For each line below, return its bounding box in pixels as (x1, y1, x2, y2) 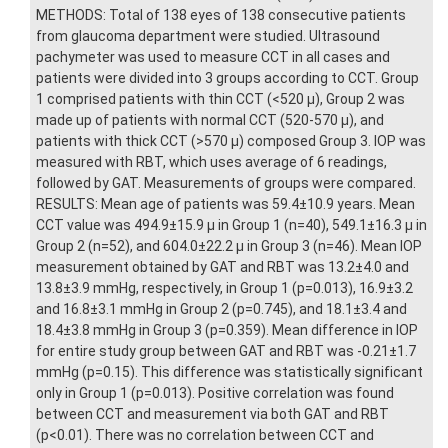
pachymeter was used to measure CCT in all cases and (36, 49, 390, 66)
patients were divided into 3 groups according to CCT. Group (36, 70, 419, 87)
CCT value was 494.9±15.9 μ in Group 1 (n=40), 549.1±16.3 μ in (36, 217, 427, 234)
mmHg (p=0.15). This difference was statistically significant (36, 364, 423, 381)
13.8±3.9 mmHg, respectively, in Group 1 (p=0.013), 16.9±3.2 (36, 280, 413, 297)
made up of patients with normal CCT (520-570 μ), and (36, 112, 384, 129)
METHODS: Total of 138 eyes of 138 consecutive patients (36, 7, 406, 24)
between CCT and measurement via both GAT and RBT (36, 406, 389, 423)
